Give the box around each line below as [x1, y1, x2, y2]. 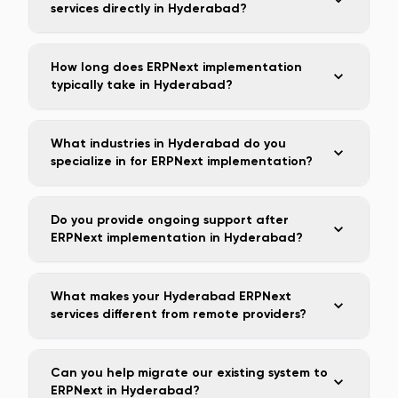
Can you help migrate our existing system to [51, 365, 328, 380]
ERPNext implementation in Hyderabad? [51, 230, 303, 245]
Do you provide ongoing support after [51, 212, 289, 227]
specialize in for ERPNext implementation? [51, 154, 313, 169]
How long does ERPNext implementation [51, 60, 302, 75]
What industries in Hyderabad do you [51, 136, 286, 151]
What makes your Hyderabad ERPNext [51, 289, 291, 304]
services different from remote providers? [51, 306, 306, 322]
